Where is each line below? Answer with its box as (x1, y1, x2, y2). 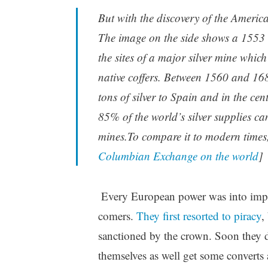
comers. (98, 208, 136, 223)
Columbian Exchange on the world (98, 148, 258, 164)
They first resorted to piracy (136, 208, 261, 223)
